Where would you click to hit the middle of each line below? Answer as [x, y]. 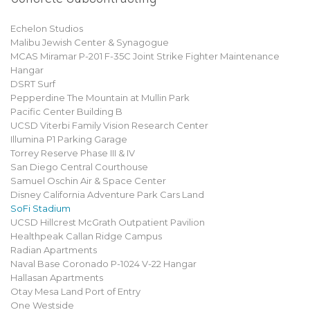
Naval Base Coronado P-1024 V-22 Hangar [103, 264]
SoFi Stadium [40, 208]
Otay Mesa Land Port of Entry [75, 291]
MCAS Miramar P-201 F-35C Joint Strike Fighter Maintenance [145, 56]
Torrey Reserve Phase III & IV [73, 153]
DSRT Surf [33, 84]
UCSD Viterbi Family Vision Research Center [109, 125]
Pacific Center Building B [66, 111]
